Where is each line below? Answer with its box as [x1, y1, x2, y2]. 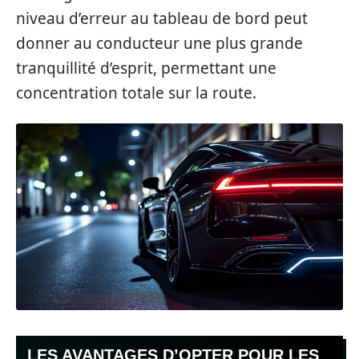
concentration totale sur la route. [16, 82, 256, 103]
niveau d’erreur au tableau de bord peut [16, 7, 308, 29]
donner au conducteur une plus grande [16, 32, 303, 54]
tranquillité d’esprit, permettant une [16, 57, 276, 79]
